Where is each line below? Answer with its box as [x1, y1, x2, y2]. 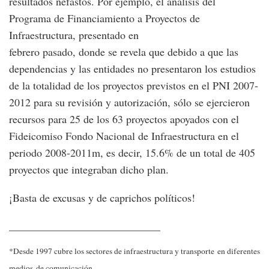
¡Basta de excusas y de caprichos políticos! [9, 190, 199, 205]
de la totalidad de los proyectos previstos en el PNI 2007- [9, 78, 258, 93]
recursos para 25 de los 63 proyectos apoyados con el [9, 112, 239, 127]
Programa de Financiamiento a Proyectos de [9, 11, 200, 26]
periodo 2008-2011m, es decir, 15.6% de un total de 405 [9, 145, 255, 160]
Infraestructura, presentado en [9, 28, 139, 43]
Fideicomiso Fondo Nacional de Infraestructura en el [9, 128, 239, 144]
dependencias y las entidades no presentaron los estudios [9, 61, 256, 76]
